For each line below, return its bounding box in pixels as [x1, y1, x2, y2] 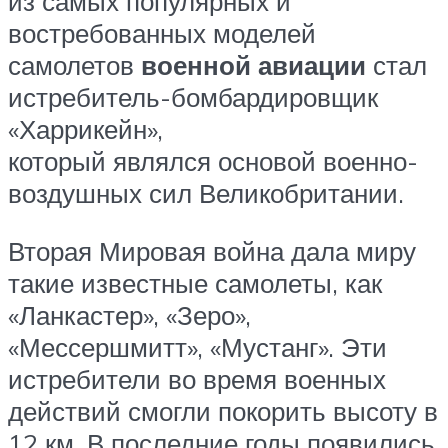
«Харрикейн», [8, 113, 163, 146]
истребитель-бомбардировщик [8, 81, 378, 114]
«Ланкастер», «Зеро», [8, 299, 251, 332]
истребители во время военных [8, 363, 386, 396]
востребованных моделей [8, 17, 316, 50]
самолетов [8, 49, 141, 82]
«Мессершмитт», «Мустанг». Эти [8, 331, 387, 364]
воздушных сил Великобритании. [8, 177, 404, 210]
